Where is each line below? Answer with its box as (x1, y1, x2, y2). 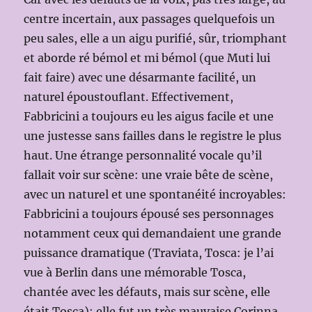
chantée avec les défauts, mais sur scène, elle (24, 284, 271, 299)
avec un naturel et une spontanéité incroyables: (24, 187, 287, 201)
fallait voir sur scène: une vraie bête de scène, (24, 167, 274, 182)
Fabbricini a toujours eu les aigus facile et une (24, 109, 274, 123)
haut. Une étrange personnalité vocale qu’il (24, 148, 263, 162)
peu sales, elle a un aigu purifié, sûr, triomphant (24, 31, 288, 45)
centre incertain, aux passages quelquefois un (24, 11, 276, 26)
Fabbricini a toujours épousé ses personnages (24, 206, 274, 221)
